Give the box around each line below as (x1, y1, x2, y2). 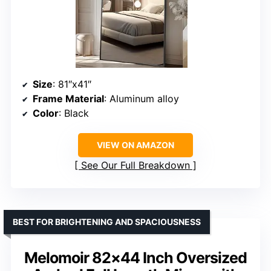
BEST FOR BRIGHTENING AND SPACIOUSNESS (13, 217, 201, 227)
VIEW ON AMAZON (97, 140, 174, 151)
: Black (59, 107, 89, 120)
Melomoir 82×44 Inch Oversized (24, 249, 247, 267)
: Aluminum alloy (104, 93, 179, 105)
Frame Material (33, 93, 104, 105)
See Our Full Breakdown (81, 159, 190, 172)
